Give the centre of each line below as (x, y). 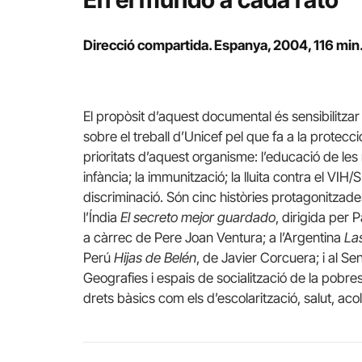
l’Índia (102, 218)
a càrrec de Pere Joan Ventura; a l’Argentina (214, 238)
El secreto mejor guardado (198, 218)
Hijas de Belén (155, 258)
